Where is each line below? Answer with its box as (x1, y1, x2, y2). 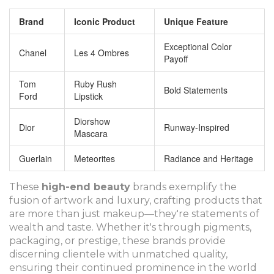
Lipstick (74, 90, 103, 103)
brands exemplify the (130, 181, 237, 193)
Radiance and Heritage (164, 152, 253, 165)
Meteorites (74, 152, 115, 165)
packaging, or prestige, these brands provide (9, 235, 226, 247)
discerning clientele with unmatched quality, (9, 248, 228, 261)
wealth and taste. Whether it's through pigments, (9, 221, 251, 234)
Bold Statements (164, 84, 228, 97)
